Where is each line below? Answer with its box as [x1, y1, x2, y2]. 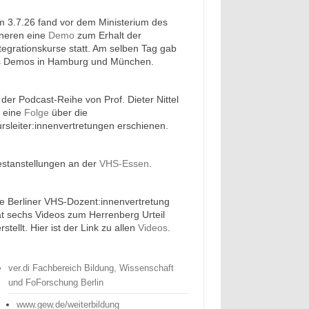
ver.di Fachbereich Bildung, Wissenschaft [8, 263, 175, 273]
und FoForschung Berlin [8, 277, 104, 288]
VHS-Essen [99, 159, 150, 169]
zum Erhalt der [77, 30, 142, 41]
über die [49, 107, 88, 118]
